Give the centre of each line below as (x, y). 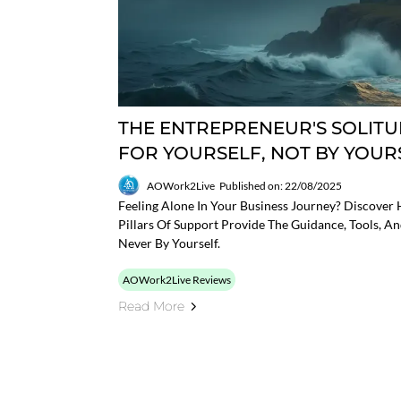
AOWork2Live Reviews (177, 280)
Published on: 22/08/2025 (281, 185)
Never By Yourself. (169, 243)
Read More (151, 306)
